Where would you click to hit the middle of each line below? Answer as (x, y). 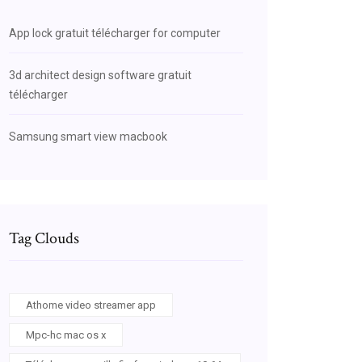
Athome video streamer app (91, 305)
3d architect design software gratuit (100, 75)
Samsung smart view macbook (88, 137)
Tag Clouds (44, 238)
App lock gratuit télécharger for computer (115, 33)
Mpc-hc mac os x (66, 335)
